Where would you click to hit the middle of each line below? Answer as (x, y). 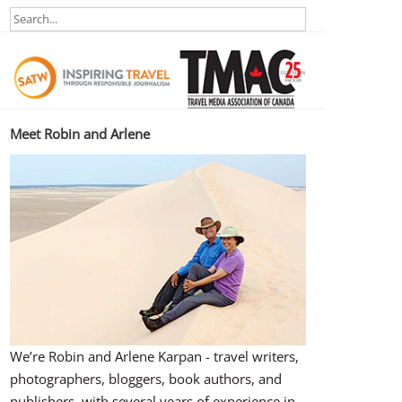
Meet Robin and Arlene (79, 133)
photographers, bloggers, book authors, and (145, 379)
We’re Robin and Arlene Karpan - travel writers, (154, 357)
